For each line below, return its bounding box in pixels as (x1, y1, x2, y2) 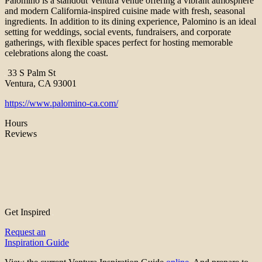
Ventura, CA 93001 (5, 78, 77, 89)
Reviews (5, 129, 37, 139)
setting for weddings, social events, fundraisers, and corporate (5, 27, 231, 37)
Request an (5, 227, 46, 237)
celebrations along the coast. (5, 48, 108, 58)
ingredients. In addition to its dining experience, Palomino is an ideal (5, 16, 256, 27)
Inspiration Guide (5, 237, 69, 248)
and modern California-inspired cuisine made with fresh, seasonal (5, 6, 245, 16)
